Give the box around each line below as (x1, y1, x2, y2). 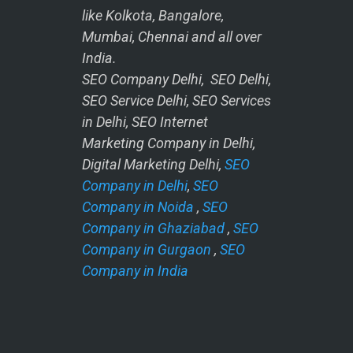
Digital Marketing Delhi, (82, 155, 225, 173)
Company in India (82, 262, 188, 279)
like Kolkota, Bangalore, (82, 6, 224, 24)
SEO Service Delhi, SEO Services (82, 91, 271, 109)
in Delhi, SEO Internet (82, 113, 208, 130)
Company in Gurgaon (82, 240, 211, 258)
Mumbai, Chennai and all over (82, 28, 262, 45)
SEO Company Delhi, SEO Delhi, (82, 70, 271, 87)
